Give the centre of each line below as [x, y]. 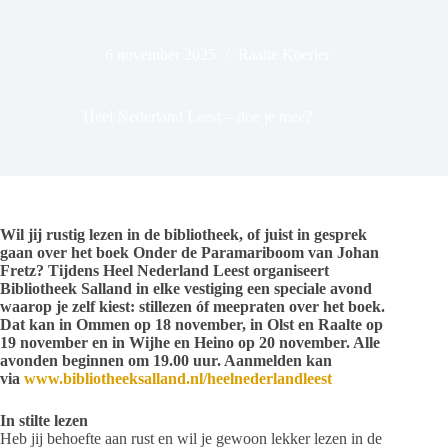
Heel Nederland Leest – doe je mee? [197, 117]
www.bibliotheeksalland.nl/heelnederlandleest [178, 379]
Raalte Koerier [283, 55]
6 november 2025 [160, 55]
